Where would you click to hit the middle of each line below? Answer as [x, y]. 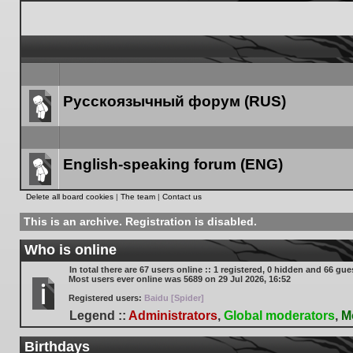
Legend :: [99, 316]
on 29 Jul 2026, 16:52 [247, 279]
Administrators [173, 316]
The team [138, 197]
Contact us [182, 197]
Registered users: [106, 298]
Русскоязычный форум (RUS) [175, 101]
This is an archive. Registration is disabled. [140, 221]
